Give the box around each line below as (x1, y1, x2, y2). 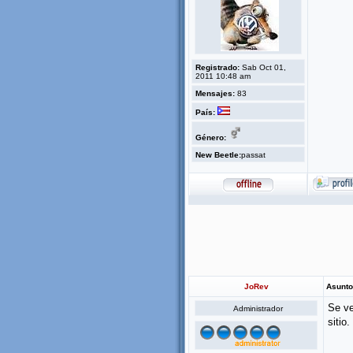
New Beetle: (195, 150, 241, 159)
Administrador (232, 304, 283, 313)
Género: (195, 133, 226, 142)
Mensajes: (195, 89, 235, 98)
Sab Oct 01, (240, 63, 286, 72)
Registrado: (195, 63, 240, 72)
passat (241, 150, 266, 159)
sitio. (328, 316, 350, 328)
